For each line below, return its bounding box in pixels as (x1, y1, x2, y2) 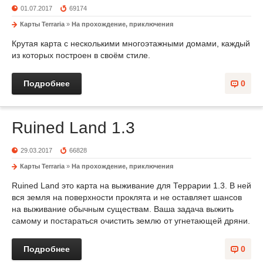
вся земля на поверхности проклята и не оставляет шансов (12, 193, 242, 202)
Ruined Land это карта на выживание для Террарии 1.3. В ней (12, 181, 251, 190)
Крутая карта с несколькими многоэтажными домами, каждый (12, 39, 250, 48)
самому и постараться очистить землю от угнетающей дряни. (12, 216, 250, 225)
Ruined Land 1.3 (12, 119, 135, 137)
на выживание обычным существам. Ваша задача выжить (12, 204, 234, 214)
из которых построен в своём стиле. (12, 50, 150, 60)
